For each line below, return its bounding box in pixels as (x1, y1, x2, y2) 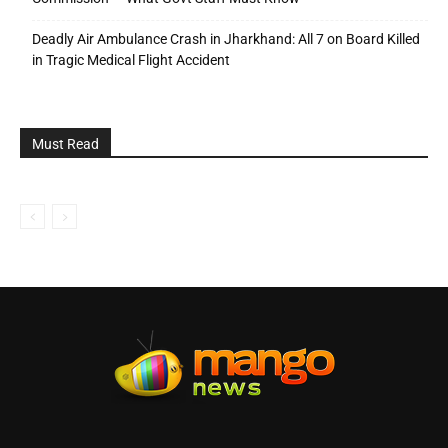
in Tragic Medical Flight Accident (32, 52, 230, 69)
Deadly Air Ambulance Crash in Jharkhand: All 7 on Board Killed (32, 31, 420, 48)
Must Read (32, 136, 99, 153)
